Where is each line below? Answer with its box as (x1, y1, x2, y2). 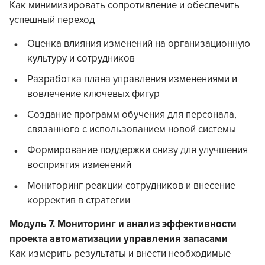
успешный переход (9, 14, 95, 27)
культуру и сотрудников (27, 53, 135, 65)
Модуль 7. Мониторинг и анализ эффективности (9, 218, 237, 231)
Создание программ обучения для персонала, (27, 109, 237, 121)
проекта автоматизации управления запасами (9, 233, 228, 245)
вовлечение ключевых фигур (27, 88, 160, 101)
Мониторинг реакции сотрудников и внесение (27, 180, 235, 192)
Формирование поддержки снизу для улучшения (27, 144, 248, 157)
